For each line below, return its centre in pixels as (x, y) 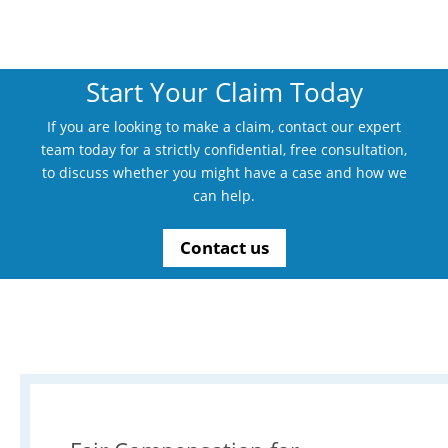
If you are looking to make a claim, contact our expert (224, 126)
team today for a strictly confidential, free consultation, (224, 149)
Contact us (224, 248)
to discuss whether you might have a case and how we (224, 172)
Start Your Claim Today (224, 91)
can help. (224, 195)
